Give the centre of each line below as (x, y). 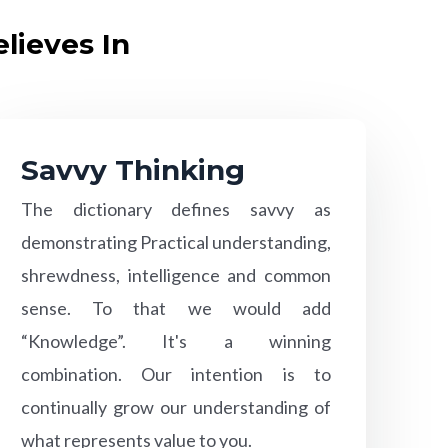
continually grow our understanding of (175, 406)
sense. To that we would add (175, 307)
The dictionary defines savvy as (175, 208)
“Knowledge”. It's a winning (175, 340)
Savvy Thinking (132, 169)
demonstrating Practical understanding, (175, 241)
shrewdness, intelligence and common (175, 274)
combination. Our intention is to (175, 373)
